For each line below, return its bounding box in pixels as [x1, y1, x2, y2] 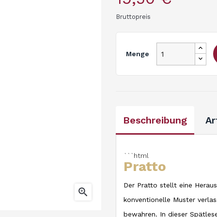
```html [124, 152, 149, 159]
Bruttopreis [116, 13, 151, 20]
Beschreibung [123, 114, 187, 126]
